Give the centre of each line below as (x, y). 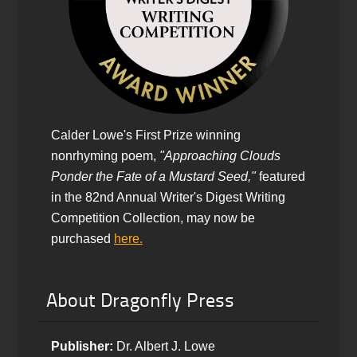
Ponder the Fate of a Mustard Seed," (153, 177)
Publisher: (82, 347)
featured (280, 177)
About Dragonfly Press (140, 302)
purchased (82, 239)
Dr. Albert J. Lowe (164, 347)
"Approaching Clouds (220, 156)
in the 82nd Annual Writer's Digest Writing (168, 198)
